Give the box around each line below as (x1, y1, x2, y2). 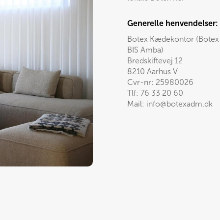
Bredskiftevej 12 (127, 56, 183, 65)
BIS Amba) (127, 46, 164, 54)
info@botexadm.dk (146, 100, 213, 108)
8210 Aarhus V (127, 67, 178, 76)
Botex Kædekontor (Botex (127, 35, 219, 43)
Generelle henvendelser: (127, 19, 218, 27)
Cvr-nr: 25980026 (127, 78, 193, 86)
